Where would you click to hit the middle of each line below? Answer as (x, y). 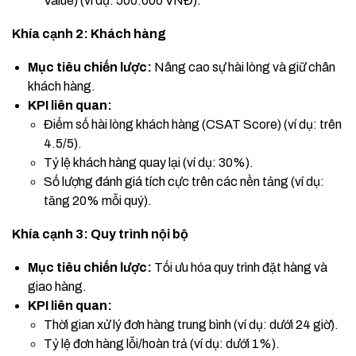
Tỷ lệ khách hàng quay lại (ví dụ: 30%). (149, 163)
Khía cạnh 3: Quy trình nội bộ (100, 234)
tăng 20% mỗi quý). (98, 201)
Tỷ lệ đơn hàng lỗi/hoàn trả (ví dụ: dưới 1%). (162, 344)
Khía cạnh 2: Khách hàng (89, 34)
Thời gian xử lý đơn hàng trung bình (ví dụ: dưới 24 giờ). (191, 325)
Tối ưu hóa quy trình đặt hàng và (240, 268)
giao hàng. (57, 287)
